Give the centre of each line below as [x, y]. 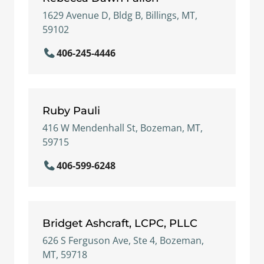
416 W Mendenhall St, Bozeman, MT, [123, 128]
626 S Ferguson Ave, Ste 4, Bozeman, [123, 240]
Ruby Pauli [71, 110]
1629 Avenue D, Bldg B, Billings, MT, [120, 15]
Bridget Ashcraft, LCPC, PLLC [120, 223]
